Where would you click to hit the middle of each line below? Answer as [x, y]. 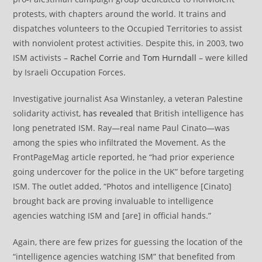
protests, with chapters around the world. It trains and [120, 13]
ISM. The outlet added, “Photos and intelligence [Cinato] [123, 186]
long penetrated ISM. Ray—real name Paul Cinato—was [122, 127]
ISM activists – [41, 57]
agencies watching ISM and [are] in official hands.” [112, 215]
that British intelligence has [189, 113]
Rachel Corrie [96, 57]
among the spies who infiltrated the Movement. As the [120, 142]
